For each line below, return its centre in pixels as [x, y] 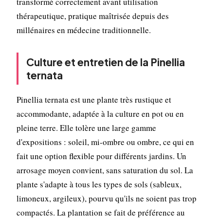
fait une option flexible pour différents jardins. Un [101, 156]
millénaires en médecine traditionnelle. [83, 30]
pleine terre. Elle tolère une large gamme [86, 127]
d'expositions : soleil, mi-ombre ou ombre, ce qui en [105, 142]
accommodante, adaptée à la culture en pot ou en [100, 113]
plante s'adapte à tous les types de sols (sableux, [99, 184]
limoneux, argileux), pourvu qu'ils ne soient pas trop [106, 198]
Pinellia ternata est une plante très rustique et [94, 99]
